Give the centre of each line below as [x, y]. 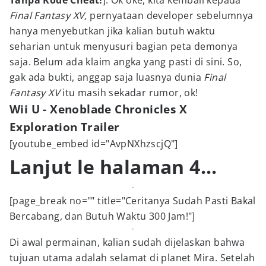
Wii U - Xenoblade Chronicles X [98, 109]
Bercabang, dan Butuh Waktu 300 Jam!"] [102, 216]
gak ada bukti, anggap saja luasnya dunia [107, 77]
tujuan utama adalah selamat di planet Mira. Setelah [132, 258]
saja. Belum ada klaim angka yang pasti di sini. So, [126, 62]
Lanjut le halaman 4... [113, 167]
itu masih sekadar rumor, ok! [129, 93]
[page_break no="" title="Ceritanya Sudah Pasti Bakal [133, 201]
